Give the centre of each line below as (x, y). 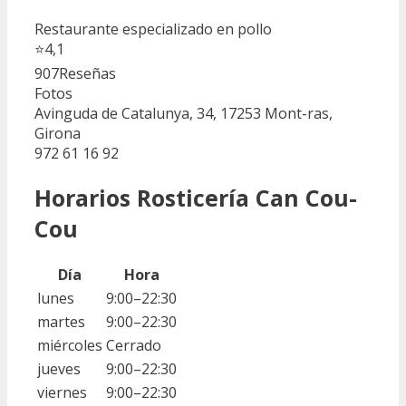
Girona (58, 133)
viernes (62, 393)
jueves (59, 369)
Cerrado (134, 346)
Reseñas (87, 73)
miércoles (70, 346)
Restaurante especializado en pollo (153, 29)
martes (61, 322)
